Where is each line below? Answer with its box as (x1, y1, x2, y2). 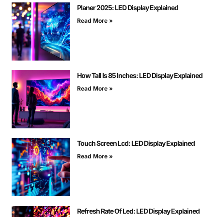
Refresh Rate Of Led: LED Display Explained (77, 207, 200, 216)
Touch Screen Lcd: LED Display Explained (77, 139, 195, 148)
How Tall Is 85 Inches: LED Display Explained (77, 71, 202, 80)
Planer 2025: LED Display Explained (77, 3, 178, 12)
